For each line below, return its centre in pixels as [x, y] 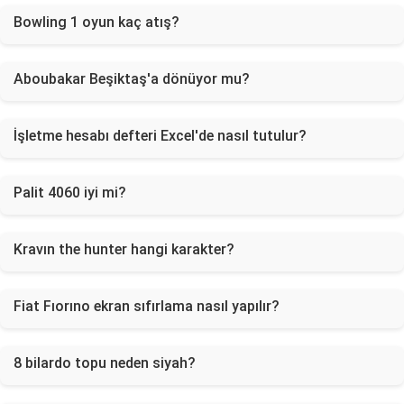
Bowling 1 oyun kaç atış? [96, 22]
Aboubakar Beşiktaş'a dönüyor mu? [132, 79]
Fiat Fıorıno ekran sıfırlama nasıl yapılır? [147, 306]
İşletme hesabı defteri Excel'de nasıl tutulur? [160, 136]
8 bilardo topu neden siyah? [105, 363]
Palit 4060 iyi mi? [70, 193]
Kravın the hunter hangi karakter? [124, 249]
